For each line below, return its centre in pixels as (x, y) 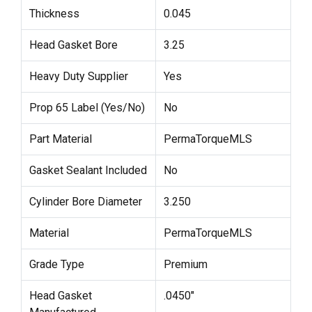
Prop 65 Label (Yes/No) (87, 107)
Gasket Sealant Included (88, 170)
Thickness (54, 13)
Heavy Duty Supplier (78, 76)
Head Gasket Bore (73, 45)
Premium (185, 264)
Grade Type (56, 264)
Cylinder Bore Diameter (85, 201)
